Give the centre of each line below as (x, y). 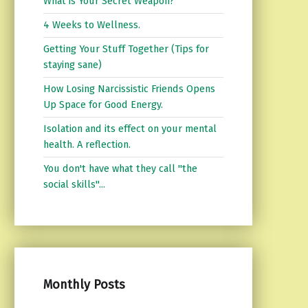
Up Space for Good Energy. (103, 105)
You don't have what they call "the (120, 169)
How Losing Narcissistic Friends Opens (129, 89)
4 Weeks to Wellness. (91, 25)
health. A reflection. (87, 145)
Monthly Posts (84, 284)
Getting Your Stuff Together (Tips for (126, 49)
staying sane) (72, 65)
